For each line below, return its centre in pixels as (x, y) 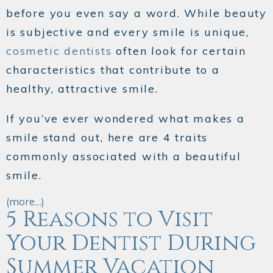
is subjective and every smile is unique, (128, 32)
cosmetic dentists (59, 51)
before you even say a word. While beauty (136, 13)
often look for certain (179, 51)
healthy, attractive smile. (82, 89)
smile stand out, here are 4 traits (107, 138)
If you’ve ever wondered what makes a (126, 119)
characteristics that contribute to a (113, 70)
